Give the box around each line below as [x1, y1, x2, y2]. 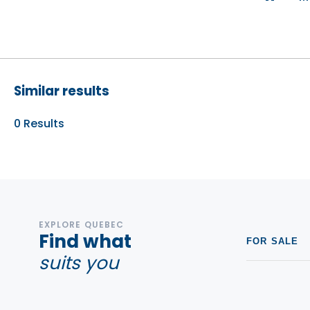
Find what [39, 229, 131, 254]
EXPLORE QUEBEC [39, 219, 125, 230]
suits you [39, 250, 119, 275]
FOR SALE [246, 235, 299, 246]
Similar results [14, 82, 109, 100]
